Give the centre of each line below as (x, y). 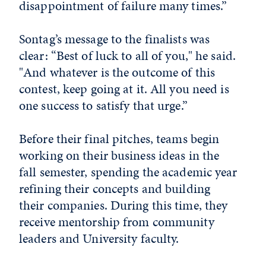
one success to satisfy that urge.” (103, 105)
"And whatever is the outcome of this (117, 72)
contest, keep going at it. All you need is (124, 89)
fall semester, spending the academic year (128, 172)
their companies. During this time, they (123, 205)
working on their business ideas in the (119, 155)
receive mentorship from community (117, 222)
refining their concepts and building (115, 189)
